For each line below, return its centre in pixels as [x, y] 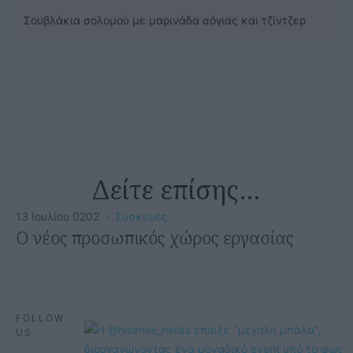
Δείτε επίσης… [176, 190]
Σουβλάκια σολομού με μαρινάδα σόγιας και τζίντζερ [165, 20]
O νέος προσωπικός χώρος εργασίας [154, 237]
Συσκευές [141, 216]
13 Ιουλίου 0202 [58, 216]
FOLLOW [40, 318]
